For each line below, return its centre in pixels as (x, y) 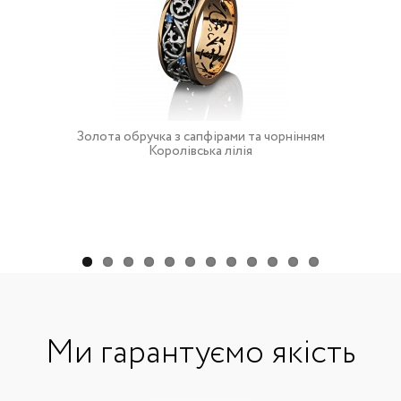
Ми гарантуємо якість (200, 353)
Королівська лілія (200, 151)
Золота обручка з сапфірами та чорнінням (200, 137)
